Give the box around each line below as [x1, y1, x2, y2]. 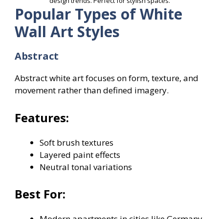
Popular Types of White [15, 4, 182, 24]
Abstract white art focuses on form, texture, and [15, 72, 198, 84]
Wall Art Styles [15, 22, 120, 42]
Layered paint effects [40, 149, 120, 160]
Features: [15, 109, 69, 126]
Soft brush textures [40, 136, 113, 148]
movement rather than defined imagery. [15, 85, 169, 96]
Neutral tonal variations [40, 161, 132, 173]
